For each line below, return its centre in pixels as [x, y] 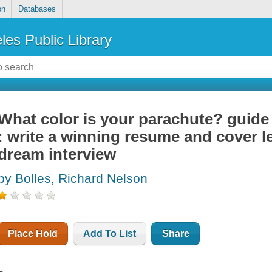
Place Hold [33, 234]
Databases [37, 9]
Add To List [110, 234]
